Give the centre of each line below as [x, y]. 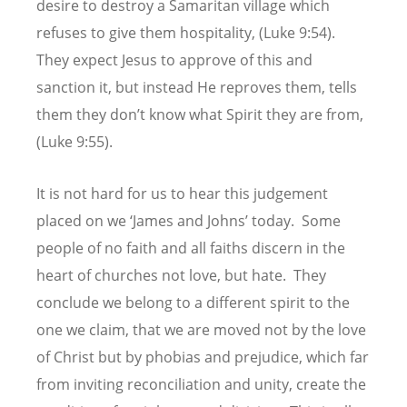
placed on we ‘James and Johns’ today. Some [189, 221]
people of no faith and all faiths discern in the [191, 248]
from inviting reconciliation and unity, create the [201, 385]
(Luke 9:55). [74, 141]
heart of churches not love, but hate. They [181, 276]
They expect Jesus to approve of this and [174, 60]
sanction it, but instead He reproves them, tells [197, 87]
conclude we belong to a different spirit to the [193, 303]
